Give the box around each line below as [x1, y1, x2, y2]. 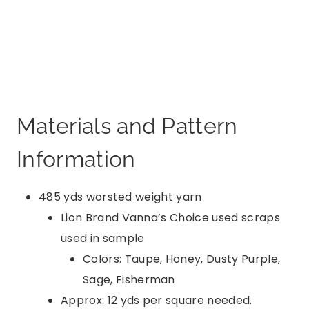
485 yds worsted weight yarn [39, 188, 202, 205]
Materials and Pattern [17, 112, 238, 139]
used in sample [61, 230, 145, 246]
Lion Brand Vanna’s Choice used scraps [61, 209, 280, 226]
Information [17, 146, 136, 172]
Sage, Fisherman [83, 271, 175, 288]
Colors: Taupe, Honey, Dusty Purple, [83, 250, 281, 267]
